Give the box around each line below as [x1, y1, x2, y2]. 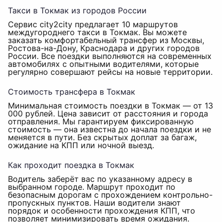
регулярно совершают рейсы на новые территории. [8, 67, 213, 77]
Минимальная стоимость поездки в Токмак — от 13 [8, 101, 213, 111]
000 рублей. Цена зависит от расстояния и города [8, 109, 208, 118]
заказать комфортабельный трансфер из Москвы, [8, 35, 204, 45]
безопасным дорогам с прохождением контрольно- [8, 190, 213, 200]
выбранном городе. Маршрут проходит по [8, 182, 175, 192]
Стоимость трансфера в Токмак [8, 87, 135, 97]
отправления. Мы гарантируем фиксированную [8, 116, 194, 126]
